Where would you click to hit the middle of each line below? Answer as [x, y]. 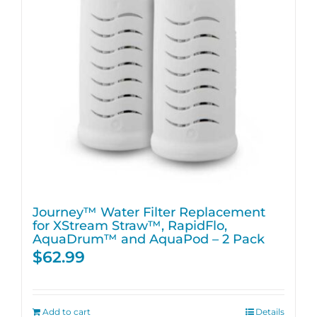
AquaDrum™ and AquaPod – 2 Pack [149, 239]
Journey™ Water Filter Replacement [149, 212]
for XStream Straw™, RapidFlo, [130, 225]
